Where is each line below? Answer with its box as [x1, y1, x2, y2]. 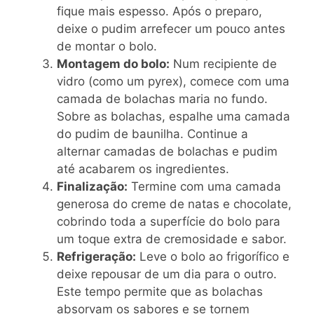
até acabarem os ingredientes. [57, 161, 229, 176]
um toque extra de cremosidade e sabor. [57, 231, 287, 246]
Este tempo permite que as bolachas [57, 284, 263, 299]
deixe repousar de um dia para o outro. [57, 266, 277, 281]
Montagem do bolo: [57, 56, 170, 71]
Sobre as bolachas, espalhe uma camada [57, 109, 290, 123]
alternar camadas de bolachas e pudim [57, 144, 278, 158]
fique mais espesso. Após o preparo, [57, 4, 262, 18]
